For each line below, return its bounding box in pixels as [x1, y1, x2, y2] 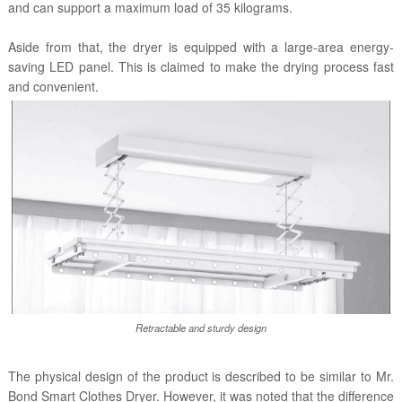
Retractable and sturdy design [135, 320, 267, 336]
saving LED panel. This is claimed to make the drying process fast [7, 57, 395, 76]
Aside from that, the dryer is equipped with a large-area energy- [7, 38, 395, 57]
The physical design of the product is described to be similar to [7, 367, 377, 386]
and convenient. [7, 77, 99, 96]
